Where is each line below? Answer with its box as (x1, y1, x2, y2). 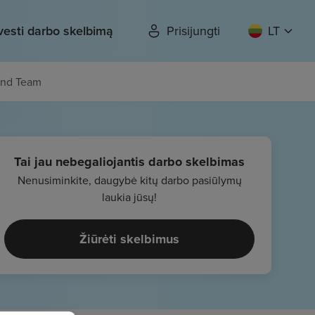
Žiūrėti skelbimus (79, 230, 179, 248)
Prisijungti (167, 22, 220, 39)
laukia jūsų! (102, 189, 157, 205)
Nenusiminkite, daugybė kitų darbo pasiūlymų (17, 172, 242, 188)
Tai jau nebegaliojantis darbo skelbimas (14, 153, 245, 171)
